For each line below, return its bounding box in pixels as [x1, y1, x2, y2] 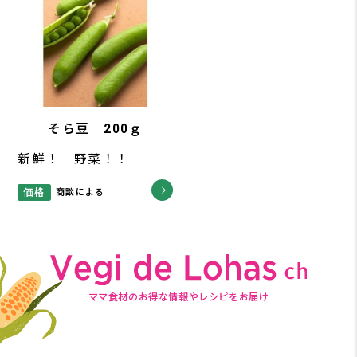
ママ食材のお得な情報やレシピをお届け [88, 292, 269, 304]
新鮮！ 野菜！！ [18, 151, 130, 167]
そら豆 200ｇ [48, 120, 143, 136]
